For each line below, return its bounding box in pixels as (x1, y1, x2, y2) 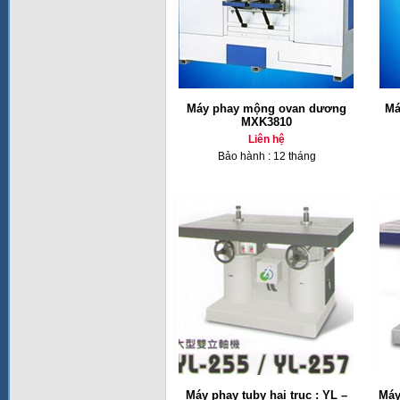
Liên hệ (248, 133, 285, 146)
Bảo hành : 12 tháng (217, 150, 316, 162)
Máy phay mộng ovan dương (187, 102, 346, 115)
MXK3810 (241, 115, 292, 129)
